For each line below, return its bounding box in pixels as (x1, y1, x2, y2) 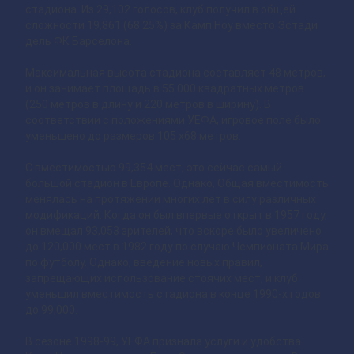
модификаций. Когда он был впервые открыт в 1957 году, (25, 209, 327, 222)
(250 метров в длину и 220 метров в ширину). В (25, 98, 271, 111)
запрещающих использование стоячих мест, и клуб (25, 272, 298, 285)
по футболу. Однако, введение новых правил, (25, 256, 262, 269)
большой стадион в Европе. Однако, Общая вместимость (25, 177, 329, 190)
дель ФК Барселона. (25, 35, 132, 48)
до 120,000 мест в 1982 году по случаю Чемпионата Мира (25, 240, 329, 254)
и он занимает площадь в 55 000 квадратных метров (25, 82, 304, 96)
